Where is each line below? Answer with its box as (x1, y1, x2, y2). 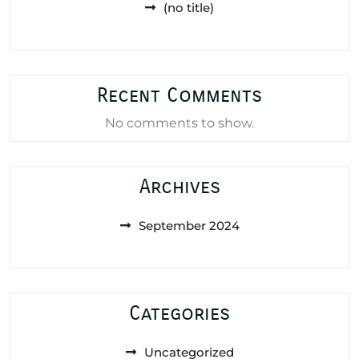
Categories (129, 301, 230, 325)
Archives (139, 174, 220, 199)
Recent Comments (97, 83, 262, 107)
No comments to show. (105, 115, 254, 131)
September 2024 (138, 217, 240, 233)
